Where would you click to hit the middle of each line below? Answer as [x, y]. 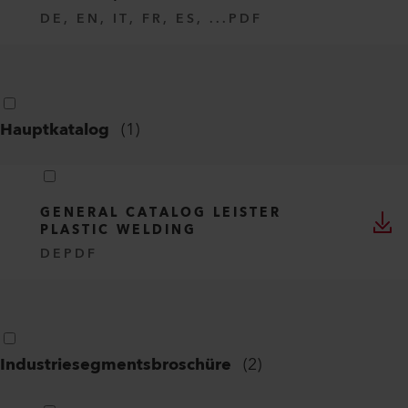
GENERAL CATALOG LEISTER [161, 213]
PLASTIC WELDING [118, 230]
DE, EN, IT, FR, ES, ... [134, 19]
